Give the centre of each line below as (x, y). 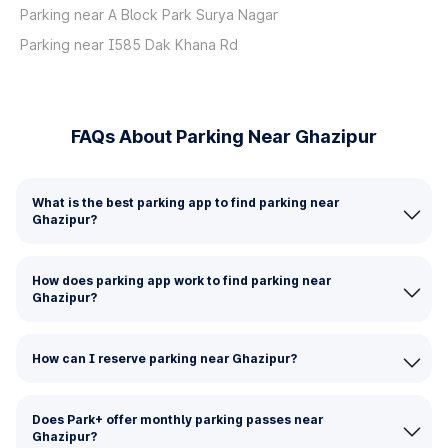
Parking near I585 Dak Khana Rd (129, 44)
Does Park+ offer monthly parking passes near (177, 419)
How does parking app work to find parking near (181, 280)
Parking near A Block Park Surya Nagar (149, 14)
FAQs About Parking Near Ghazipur (224, 136)
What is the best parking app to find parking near (185, 202)
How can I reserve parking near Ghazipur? (164, 358)
